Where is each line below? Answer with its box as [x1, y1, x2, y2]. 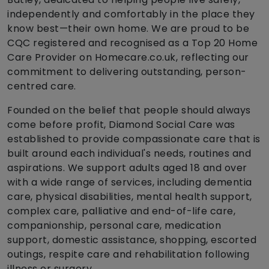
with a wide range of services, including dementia [7, 175, 252, 190]
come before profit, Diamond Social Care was [7, 118, 235, 132]
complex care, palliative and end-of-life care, [7, 204, 235, 219]
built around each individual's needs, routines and [7, 147, 251, 161]
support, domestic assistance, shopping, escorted [7, 233, 256, 247]
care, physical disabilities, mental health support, [7, 190, 252, 204]
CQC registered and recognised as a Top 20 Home [7, 36, 258, 50]
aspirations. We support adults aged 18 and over [7, 161, 247, 175]
